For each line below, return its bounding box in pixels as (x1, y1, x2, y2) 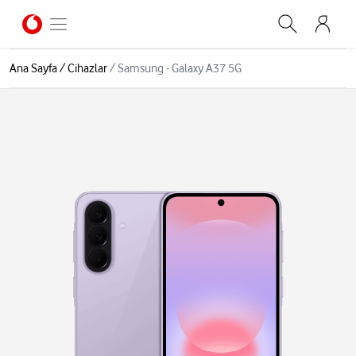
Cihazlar (68, 61, 107, 75)
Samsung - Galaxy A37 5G (118, 61, 242, 75)
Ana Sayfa (10, 61, 57, 75)
